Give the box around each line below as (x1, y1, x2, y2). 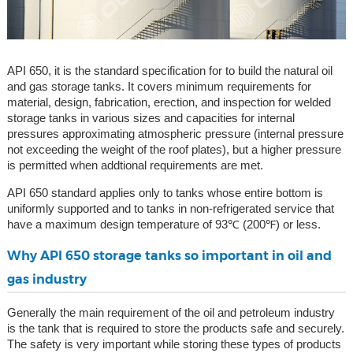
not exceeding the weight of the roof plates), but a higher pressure (6, 143, 341, 157)
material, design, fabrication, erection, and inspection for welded (6, 95, 331, 110)
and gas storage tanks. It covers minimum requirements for (6, 80, 311, 94)
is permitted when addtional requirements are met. (6, 158, 263, 173)
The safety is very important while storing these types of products (6, 337, 341, 351)
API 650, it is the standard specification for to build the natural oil (6, 64, 333, 78)
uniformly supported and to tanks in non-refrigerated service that (6, 202, 334, 216)
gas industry (6, 272, 87, 288)
